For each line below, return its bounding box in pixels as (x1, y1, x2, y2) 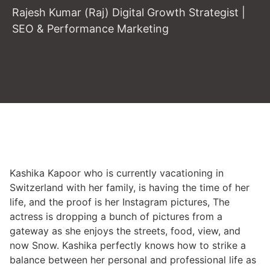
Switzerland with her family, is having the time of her (10, 181, 250, 193)
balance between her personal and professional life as (10, 254, 256, 266)
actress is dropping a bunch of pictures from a (10, 210, 222, 222)
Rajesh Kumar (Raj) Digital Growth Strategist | (12, 6, 245, 19)
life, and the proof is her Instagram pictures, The (10, 196, 230, 208)
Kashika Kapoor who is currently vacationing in (10, 167, 224, 179)
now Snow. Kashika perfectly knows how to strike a (10, 239, 246, 251)
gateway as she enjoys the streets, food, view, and (10, 225, 240, 237)
